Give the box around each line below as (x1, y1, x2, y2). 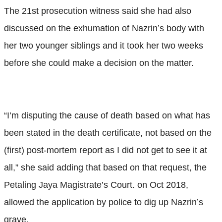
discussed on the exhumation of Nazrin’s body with (4, 23, 204, 33)
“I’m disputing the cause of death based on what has (4, 110, 210, 120)
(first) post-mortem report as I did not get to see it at (4, 145, 207, 155)
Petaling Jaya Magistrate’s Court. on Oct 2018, (4, 179, 188, 190)
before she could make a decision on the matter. (4, 57, 194, 68)
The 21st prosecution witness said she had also (4, 5, 191, 16)
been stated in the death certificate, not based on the (4, 127, 212, 138)
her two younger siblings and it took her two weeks (4, 40, 203, 51)
